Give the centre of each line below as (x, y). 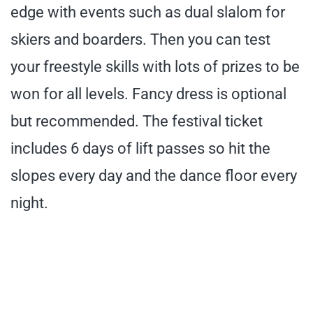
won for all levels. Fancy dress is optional (148, 94)
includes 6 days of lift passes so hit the (140, 148)
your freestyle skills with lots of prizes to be (155, 66)
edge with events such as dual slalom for (148, 12)
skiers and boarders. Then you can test (140, 39)
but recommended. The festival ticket (137, 121)
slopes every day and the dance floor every (154, 175)
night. (29, 203)
